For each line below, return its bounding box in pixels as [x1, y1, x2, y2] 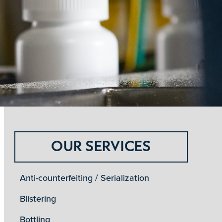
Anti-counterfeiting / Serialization [19, 171, 149, 184]
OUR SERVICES [51, 136, 151, 155]
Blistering [19, 192, 56, 205]
